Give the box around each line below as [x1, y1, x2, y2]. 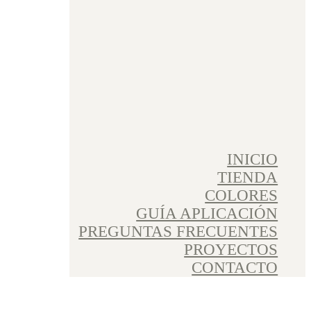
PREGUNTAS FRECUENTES [78, 223, 278, 241]
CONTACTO [192, 259, 278, 277]
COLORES [205, 187, 278, 205]
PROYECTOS [184, 241, 278, 259]
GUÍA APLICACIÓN [136, 205, 278, 223]
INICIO [227, 151, 278, 169]
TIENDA [217, 169, 278, 187]
